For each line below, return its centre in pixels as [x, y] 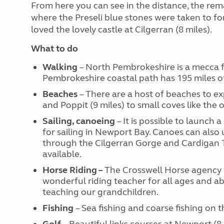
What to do [54, 48]
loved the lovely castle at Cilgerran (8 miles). [121, 29]
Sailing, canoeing [79, 121]
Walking [61, 67]
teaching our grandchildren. [100, 192]
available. [62, 154]
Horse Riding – [73, 170]
